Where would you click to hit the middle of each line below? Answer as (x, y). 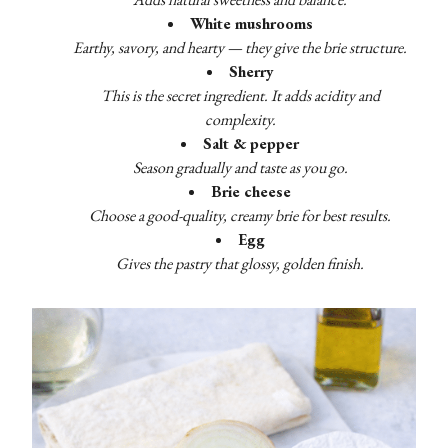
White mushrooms (251, 24)
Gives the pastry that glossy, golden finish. (240, 264)
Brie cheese (251, 192)
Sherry (251, 72)
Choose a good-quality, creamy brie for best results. (240, 216)
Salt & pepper (251, 144)
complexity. (240, 120)
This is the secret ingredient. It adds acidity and (240, 96)
